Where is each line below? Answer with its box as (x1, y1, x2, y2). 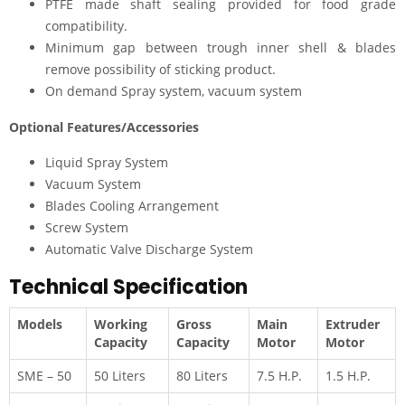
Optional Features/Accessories (9, 118, 199, 136)
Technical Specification (9, 273, 248, 301)
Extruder (325, 316, 380, 333)
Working (94, 316, 147, 333)
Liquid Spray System (45, 154, 168, 171)
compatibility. (45, 17, 127, 34)
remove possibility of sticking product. (45, 61, 276, 78)
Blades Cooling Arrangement (45, 197, 219, 214)
